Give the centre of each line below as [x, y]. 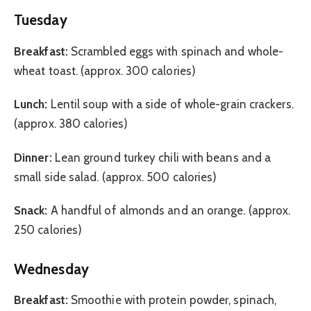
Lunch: [31, 104]
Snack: [31, 211]
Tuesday [41, 20]
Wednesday [51, 269]
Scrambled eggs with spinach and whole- [176, 51]
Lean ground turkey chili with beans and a [161, 157]
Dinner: [33, 157]
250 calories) [48, 230]
